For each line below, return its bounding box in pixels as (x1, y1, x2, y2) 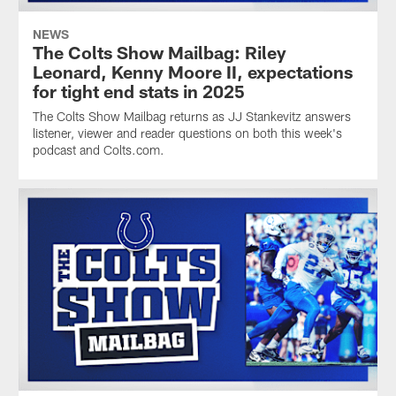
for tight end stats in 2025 (32, 80, 245, 102)
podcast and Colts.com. (32, 141, 164, 157)
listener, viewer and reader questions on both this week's (32, 125, 342, 141)
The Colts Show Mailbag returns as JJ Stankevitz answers (32, 108, 351, 124)
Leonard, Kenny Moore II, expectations (32, 60, 353, 82)
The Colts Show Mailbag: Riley (32, 41, 286, 63)
